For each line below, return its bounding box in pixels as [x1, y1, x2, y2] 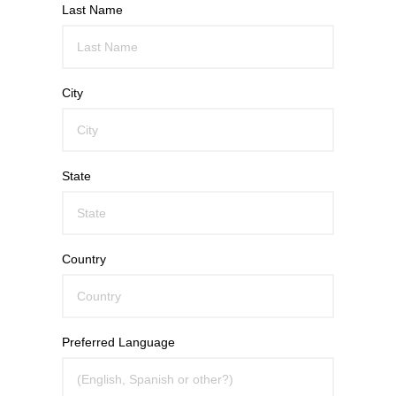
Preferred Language [62, 334, 175, 349]
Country [62, 251, 106, 266]
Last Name [62, 2, 123, 17]
